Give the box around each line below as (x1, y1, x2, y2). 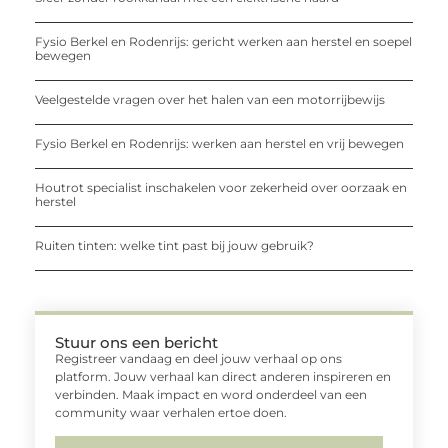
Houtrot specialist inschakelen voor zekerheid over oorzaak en (35, 179, 407, 195)
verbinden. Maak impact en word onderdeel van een (55, 386, 367, 402)
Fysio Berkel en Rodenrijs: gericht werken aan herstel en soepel (35, 33, 412, 49)
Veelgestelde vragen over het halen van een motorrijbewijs (35, 91, 385, 107)
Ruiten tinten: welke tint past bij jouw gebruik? (35, 237, 314, 253)
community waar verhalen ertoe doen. (55, 404, 287, 420)
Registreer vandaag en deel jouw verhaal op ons (55, 350, 342, 366)
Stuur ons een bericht (55, 332, 218, 352)
